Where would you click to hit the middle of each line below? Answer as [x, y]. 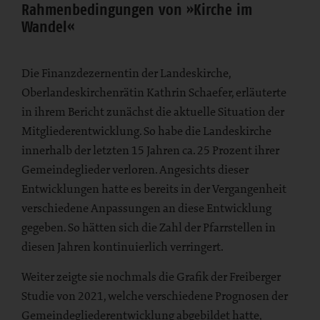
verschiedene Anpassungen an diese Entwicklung [146, 208]
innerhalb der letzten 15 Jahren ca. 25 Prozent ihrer [150, 150]
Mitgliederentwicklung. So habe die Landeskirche [146, 131]
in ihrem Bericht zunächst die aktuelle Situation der [153, 112]
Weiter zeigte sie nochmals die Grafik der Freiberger [151, 277]
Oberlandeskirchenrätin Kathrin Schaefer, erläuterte [154, 92]
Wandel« [48, 27]
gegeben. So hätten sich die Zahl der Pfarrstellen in [149, 227]
